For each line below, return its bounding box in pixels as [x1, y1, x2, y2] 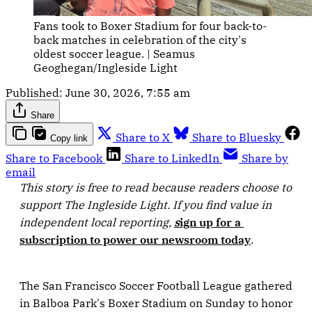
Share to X [116, 130, 170, 145]
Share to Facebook [6, 151, 102, 166]
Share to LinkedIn [125, 151, 219, 166]
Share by [242, 151, 288, 166]
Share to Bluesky [192, 130, 281, 145]
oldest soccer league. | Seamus [33, 47, 195, 61]
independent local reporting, [19, 215, 174, 230]
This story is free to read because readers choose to [19, 180, 292, 195]
